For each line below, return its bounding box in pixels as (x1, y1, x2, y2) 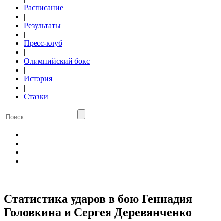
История (24, 74, 52, 83)
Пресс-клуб (24, 39, 62, 47)
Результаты (24, 21, 61, 30)
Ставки (24, 92, 48, 101)
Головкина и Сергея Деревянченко (4, 205, 192, 219)
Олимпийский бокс (24, 57, 90, 65)
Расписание (24, 3, 63, 12)
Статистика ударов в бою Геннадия (4, 192, 192, 205)
